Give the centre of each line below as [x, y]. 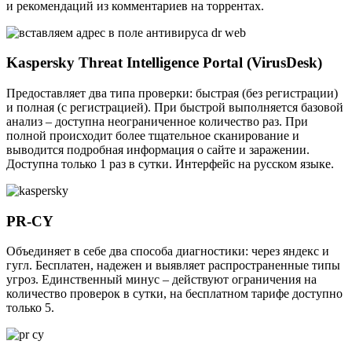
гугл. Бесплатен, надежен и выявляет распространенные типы [173, 266]
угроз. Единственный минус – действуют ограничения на [161, 280]
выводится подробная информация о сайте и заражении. [158, 149]
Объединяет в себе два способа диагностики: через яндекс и [168, 251]
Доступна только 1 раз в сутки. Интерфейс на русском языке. [170, 163]
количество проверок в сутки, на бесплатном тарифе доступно [174, 294]
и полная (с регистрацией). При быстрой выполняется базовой [175, 107]
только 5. [30, 308]
